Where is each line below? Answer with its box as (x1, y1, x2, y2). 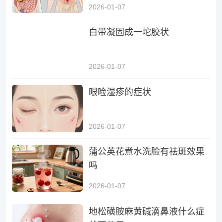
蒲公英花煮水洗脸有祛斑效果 (89, 147, 205, 157)
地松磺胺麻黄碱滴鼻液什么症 (89, 206, 205, 217)
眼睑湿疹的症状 (89, 87, 152, 97)
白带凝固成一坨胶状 (89, 27, 169, 38)
